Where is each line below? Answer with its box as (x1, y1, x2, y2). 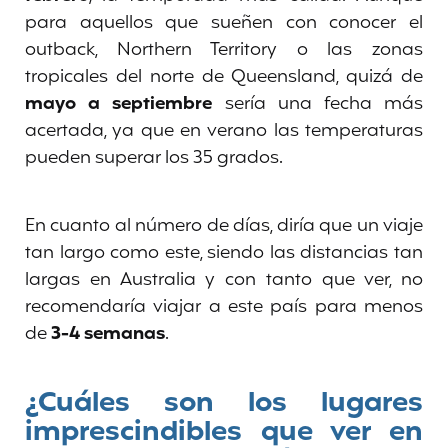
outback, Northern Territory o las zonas (25, 36, 423, 65)
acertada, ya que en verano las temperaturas (25, 117, 423, 146)
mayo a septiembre (25, 90, 213, 119)
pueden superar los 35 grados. (25, 144, 283, 173)
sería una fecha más (212, 90, 424, 119)
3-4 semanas (51, 320, 165, 349)
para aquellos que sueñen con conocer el (25, 9, 423, 38)
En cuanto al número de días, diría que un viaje (25, 212, 423, 241)
